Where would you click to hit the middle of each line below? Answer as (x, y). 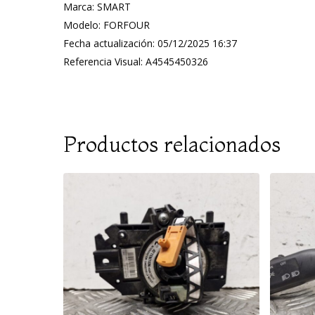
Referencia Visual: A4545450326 (136, 62)
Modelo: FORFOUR (107, 25)
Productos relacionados (172, 144)
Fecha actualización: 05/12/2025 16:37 (150, 43)
